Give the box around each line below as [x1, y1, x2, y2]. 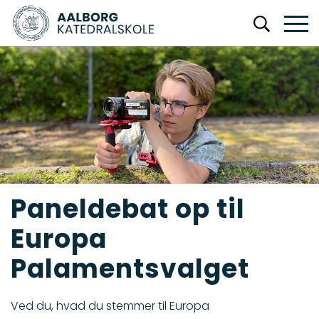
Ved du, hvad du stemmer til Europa [11, 297, 209, 314]
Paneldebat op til [11, 190, 245, 227]
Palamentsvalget [11, 250, 249, 287]
